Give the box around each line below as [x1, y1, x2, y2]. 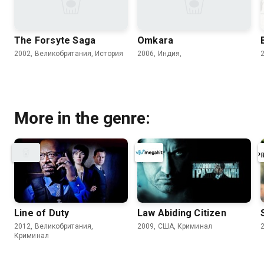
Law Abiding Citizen [137, 207, 226, 219]
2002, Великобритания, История [14, 49, 123, 58]
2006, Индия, [137, 49, 182, 58]
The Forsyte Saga [14, 35, 96, 47]
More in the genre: [14, 108, 150, 128]
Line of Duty [14, 207, 70, 219]
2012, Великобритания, [14, 222, 94, 230]
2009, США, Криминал [137, 222, 212, 230]
